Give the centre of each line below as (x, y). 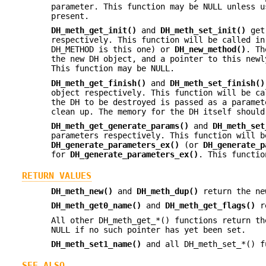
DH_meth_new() (82, 191)
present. (70, 16)
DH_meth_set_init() (203, 31)
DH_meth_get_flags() (210, 206)
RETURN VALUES (56, 175)
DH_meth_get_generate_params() (120, 126)
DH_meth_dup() (168, 191)
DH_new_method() (210, 50)
